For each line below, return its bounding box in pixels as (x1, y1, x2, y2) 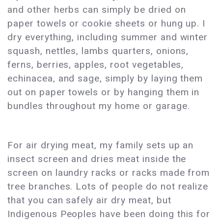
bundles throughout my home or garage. (7, 100, 190, 112)
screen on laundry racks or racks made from (7, 167, 210, 179)
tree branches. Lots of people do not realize (7, 181, 209, 192)
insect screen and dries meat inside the (7, 153, 187, 165)
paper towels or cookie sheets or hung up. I (7, 18, 206, 29)
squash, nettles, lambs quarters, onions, (7, 45, 189, 57)
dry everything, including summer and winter (7, 31, 208, 43)
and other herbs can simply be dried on (7, 4, 186, 16)
